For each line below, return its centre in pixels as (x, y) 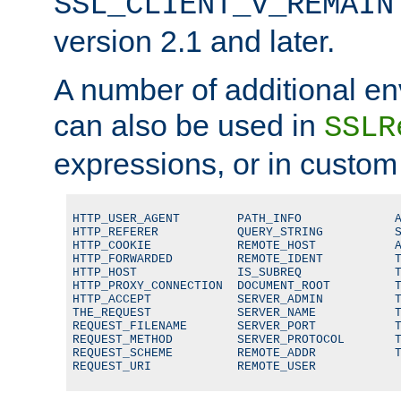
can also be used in (189, 125)
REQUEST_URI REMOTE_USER (194, 366)
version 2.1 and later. (194, 41)
